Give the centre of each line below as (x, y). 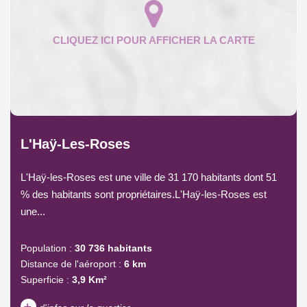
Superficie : (45, 279)
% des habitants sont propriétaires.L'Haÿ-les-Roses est (144, 194)
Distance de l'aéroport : (71, 263)
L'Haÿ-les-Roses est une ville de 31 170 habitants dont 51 (149, 177)
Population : (46, 248)
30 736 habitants (113, 248)
